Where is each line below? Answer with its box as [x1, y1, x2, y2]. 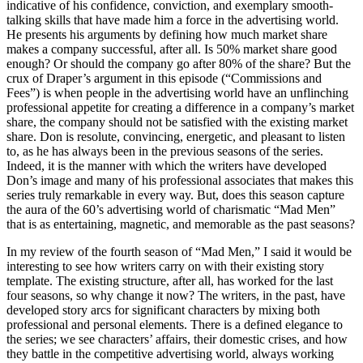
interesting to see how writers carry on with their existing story [6, 258, 324, 273]
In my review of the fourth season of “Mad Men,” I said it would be [6, 244, 352, 258]
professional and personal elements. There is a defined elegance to [6, 317, 343, 331]
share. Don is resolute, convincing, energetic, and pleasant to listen [6, 129, 345, 143]
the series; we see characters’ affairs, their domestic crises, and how [6, 331, 348, 346]
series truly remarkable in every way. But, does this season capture [6, 187, 344, 202]
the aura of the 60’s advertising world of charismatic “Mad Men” [6, 202, 335, 216]
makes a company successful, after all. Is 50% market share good [6, 41, 337, 56]
